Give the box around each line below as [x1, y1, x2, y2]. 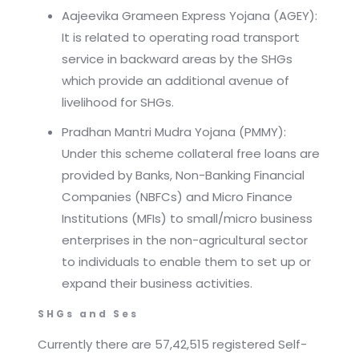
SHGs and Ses [37, 307, 139, 321]
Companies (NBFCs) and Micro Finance [61, 188, 292, 206]
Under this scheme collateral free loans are [61, 145, 320, 163]
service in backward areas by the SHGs [61, 50, 292, 68]
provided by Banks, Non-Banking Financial [61, 167, 305, 184]
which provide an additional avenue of [61, 72, 289, 90]
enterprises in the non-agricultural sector [61, 232, 308, 249]
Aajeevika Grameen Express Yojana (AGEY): [61, 7, 317, 25]
